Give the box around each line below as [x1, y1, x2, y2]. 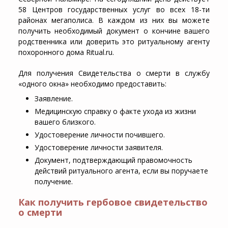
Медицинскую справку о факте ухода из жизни [34, 106, 196, 117]
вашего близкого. [34, 117, 96, 127]
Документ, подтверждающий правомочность [34, 155, 192, 165]
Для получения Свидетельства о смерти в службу [18, 68, 210, 78]
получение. [34, 177, 73, 187]
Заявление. [34, 94, 73, 104]
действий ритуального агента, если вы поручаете [34, 166, 208, 176]
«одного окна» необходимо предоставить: [18, 79, 166, 89]
